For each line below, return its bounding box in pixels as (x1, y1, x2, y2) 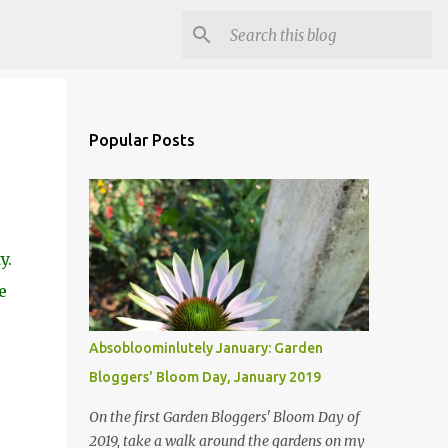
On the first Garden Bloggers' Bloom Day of (88, 408, 360, 426)
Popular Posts (88, 131, 195, 149)
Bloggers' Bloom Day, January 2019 (88, 369, 321, 385)
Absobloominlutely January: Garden (88, 340, 323, 356)
